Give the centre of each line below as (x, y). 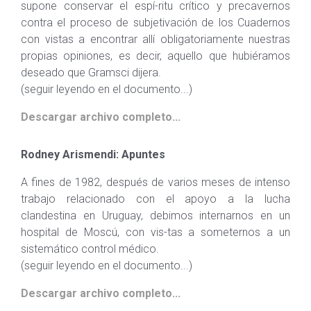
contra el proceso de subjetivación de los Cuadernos (155, 23)
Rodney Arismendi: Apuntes (93, 154)
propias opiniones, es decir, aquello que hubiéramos (155, 56)
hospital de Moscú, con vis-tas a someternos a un (155, 232)
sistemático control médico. (90, 249)
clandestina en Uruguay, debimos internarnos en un (155, 216)
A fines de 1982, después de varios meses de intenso (155, 182)
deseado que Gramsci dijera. (91, 73)
